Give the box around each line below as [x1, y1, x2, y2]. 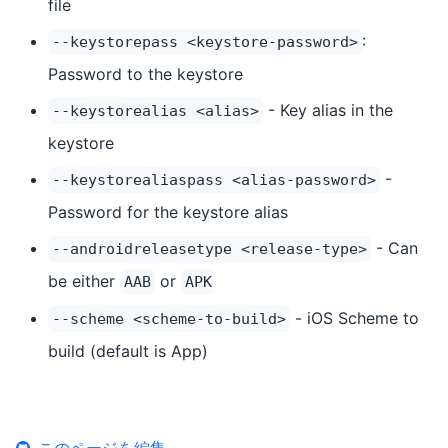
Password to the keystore [48, 64, 243, 84]
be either [48, 271, 120, 291]
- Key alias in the [263, 100, 393, 120]
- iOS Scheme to [290, 308, 419, 328]
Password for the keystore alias [48, 202, 288, 222]
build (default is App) [48, 341, 208, 361]
